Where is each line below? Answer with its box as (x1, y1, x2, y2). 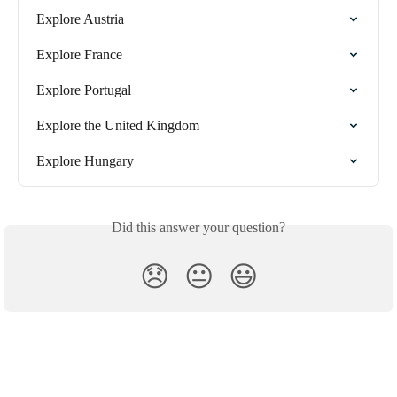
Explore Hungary (36, 153, 134, 169)
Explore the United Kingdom (36, 118, 199, 134)
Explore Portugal (36, 82, 131, 98)
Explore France (36, 47, 122, 63)
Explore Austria (36, 12, 124, 27)
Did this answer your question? (112, 220, 285, 236)
